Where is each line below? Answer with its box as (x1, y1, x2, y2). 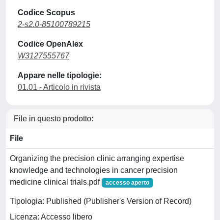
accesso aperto (105, 179, 149, 186)
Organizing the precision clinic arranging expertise (10, 154, 184, 163)
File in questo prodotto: (14, 114, 93, 123)
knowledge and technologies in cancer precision (10, 166, 178, 174)
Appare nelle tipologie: (18, 71, 102, 80)
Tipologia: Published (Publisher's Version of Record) (10, 197, 192, 206)
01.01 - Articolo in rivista (18, 83, 101, 91)
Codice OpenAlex (18, 40, 83, 48)
